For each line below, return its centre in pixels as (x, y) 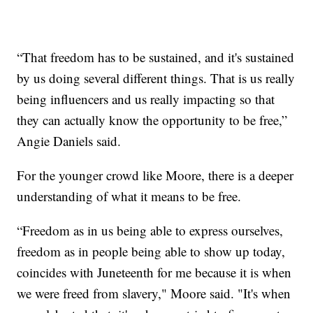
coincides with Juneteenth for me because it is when (154, 272)
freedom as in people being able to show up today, (151, 251)
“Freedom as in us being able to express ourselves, (150, 230)
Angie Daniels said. (69, 140)
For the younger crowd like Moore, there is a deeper (155, 175)
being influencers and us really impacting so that (146, 99)
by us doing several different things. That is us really (156, 78)
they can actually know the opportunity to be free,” (152, 119)
